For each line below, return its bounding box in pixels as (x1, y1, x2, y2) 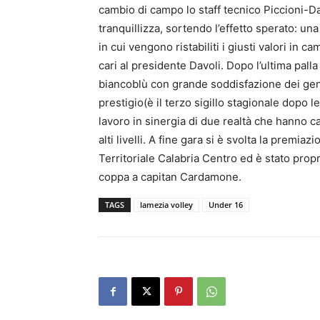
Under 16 (209, 199, 243, 210)
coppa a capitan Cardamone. (99, 170, 244, 184)
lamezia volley (140, 199, 193, 210)
